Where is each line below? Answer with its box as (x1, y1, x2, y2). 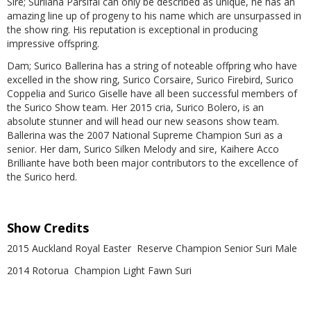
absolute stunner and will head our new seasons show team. (7, 114, 279, 128)
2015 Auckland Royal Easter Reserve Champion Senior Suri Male (7, 241, 297, 255)
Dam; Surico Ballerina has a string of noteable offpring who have (7, 58, 297, 72)
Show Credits (7, 219, 89, 236)
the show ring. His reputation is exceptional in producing (7, 22, 258, 36)
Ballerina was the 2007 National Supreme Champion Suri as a (7, 128, 283, 142)
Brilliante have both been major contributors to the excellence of (7, 155, 298, 169)
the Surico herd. (7, 169, 77, 183)
